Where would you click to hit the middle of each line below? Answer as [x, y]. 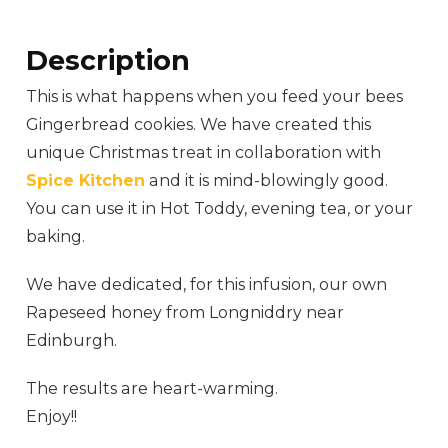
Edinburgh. [72, 341]
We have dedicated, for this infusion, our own [207, 285]
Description [108, 61]
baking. [56, 237]
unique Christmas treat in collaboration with [204, 153]
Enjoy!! [52, 417]
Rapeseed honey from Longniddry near [185, 313]
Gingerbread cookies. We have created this [199, 125]
